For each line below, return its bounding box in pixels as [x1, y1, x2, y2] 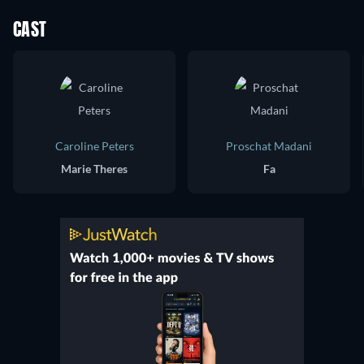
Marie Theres [61, 162, 128, 175]
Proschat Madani [226, 139, 312, 153]
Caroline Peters [54, 139, 134, 153]
